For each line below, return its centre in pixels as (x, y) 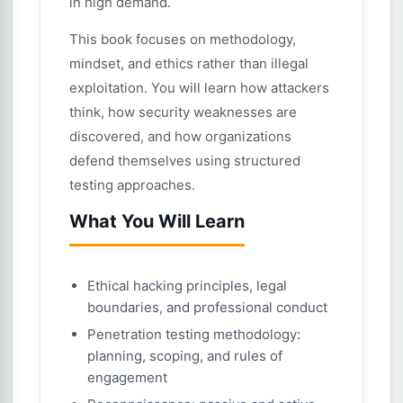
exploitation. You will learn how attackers (199, 88)
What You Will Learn (157, 221)
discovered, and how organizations (180, 136)
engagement (127, 377)
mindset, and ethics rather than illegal (189, 63)
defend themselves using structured (185, 161)
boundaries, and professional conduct (207, 307)
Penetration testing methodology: (194, 334)
